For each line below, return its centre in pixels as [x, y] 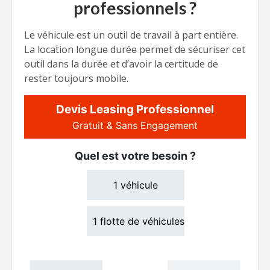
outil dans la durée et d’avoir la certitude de [121, 64]
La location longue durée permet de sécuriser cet [135, 49]
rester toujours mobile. [76, 78]
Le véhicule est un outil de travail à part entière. [131, 35]
